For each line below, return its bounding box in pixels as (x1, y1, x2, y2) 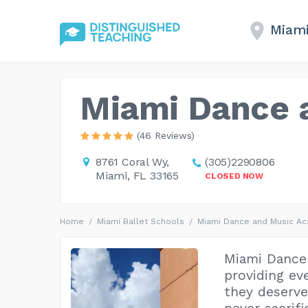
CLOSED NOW (205, 170, 263, 181)
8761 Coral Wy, (96, 155, 170, 168)
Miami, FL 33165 (96, 168, 179, 182)
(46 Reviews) (137, 129, 195, 141)
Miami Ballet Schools (97, 217, 184, 226)
